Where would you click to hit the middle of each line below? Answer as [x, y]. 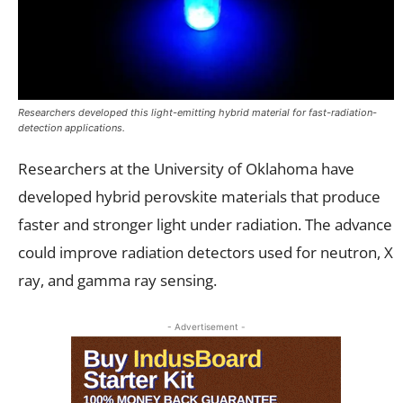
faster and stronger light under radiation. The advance [205, 224]
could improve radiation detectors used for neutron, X [206, 252]
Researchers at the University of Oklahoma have [186, 168]
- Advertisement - [206, 326]
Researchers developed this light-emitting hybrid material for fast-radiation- [197, 112]
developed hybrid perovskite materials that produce [199, 196]
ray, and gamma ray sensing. [117, 280]
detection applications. [72, 127]
